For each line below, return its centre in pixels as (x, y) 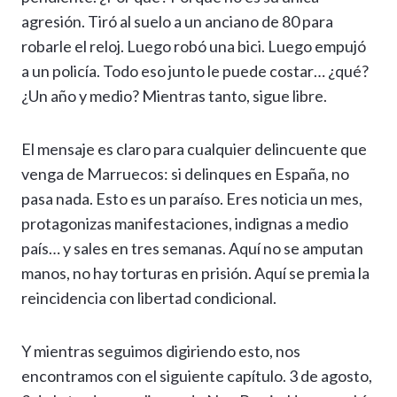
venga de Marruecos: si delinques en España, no (185, 174)
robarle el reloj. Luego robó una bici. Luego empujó (194, 47)
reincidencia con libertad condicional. (149, 298)
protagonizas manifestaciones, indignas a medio (185, 224)
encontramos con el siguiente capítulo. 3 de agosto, (197, 376)
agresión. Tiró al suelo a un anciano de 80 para (177, 22)
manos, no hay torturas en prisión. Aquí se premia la (195, 273)
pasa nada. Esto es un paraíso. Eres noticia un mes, (192, 199)
